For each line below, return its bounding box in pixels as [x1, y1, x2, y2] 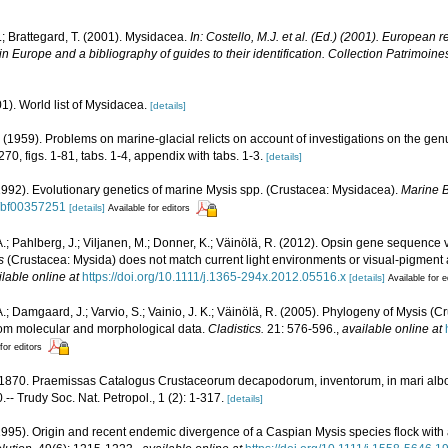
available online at [342, 321, 442, 336]
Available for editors [108, 203, 190, 214]
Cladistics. [208, 321, 264, 336]
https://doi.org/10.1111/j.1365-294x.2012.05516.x [82, 269, 346, 284]
